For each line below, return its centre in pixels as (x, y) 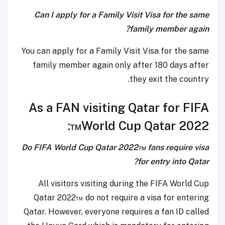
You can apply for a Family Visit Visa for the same (115, 51)
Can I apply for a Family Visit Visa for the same (122, 15)
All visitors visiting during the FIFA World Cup (124, 184)
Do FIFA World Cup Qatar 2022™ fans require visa (115, 148)
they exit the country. (169, 79)
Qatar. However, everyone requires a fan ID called (116, 212)
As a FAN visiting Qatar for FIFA (119, 108)
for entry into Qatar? (173, 162)
